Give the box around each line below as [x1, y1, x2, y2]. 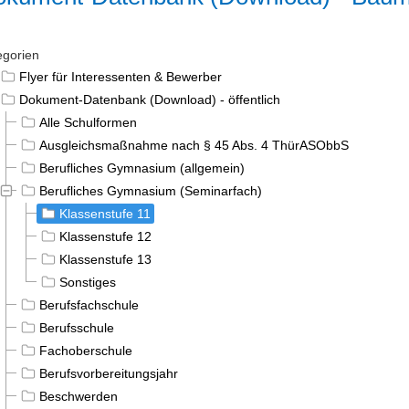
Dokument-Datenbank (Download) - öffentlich [19, 91, 280, 107]
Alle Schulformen [39, 114, 137, 130]
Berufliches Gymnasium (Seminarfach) [39, 183, 262, 198]
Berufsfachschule [39, 297, 139, 312]
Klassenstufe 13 [59, 251, 152, 267]
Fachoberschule [39, 342, 132, 358]
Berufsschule [39, 320, 114, 335]
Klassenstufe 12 [59, 228, 152, 244]
